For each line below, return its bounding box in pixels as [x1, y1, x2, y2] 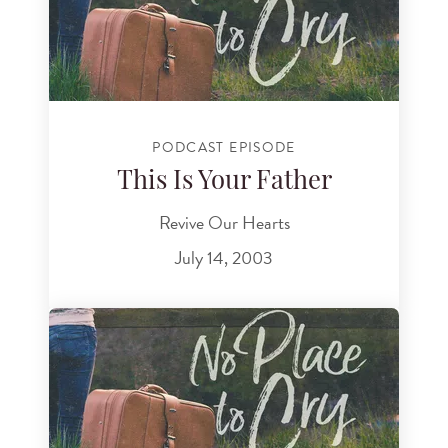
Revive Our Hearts [158, 209, 290, 237]
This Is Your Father [116, 169, 332, 195]
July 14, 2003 [175, 244, 273, 272]
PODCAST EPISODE [152, 137, 296, 159]
